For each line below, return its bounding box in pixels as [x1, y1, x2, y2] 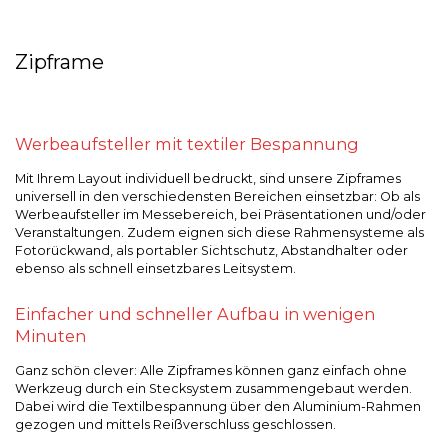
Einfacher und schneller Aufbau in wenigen [15, 304, 375, 324]
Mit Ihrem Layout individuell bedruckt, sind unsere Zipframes [15, 171, 401, 186]
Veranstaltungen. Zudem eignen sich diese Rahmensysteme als [15, 225, 424, 240]
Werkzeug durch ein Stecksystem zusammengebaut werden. [15, 381, 412, 396]
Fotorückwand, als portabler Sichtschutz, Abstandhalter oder [15, 243, 408, 258]
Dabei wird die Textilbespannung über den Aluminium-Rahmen [15, 399, 421, 414]
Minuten [15, 326, 86, 346]
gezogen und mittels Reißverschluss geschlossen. [15, 417, 336, 432]
